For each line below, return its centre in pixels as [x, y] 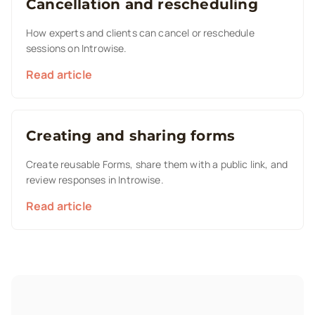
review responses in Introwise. [95, 180]
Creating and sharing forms [131, 136]
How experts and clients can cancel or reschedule [140, 33]
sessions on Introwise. [77, 48]
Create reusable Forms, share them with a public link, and [157, 164]
